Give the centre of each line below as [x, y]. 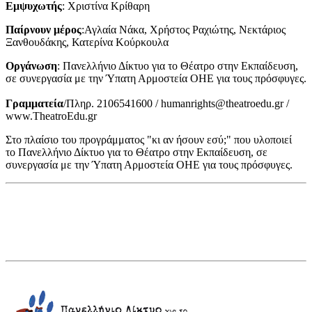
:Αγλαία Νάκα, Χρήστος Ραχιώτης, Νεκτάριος [184, 29]
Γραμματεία [34, 103]
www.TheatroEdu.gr [51, 116]
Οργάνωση [31, 65]
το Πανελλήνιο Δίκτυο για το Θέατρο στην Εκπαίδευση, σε [136, 152]
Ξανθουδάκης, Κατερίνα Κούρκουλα [87, 42]
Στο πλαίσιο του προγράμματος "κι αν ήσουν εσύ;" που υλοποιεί [149, 139]
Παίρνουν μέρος [44, 29]
